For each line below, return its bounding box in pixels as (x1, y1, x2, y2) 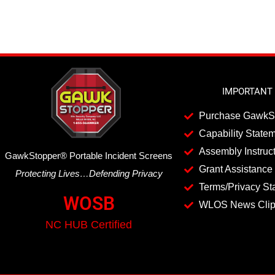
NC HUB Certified (45, 218, 133, 231)
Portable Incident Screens (67, 150, 173, 161)
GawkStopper (5, 150, 61, 161)
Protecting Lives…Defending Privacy (15, 168, 163, 179)
